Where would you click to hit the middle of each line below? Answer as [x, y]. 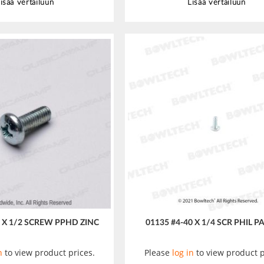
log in [183, 253]
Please [159, 253]
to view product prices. [48, 253]
